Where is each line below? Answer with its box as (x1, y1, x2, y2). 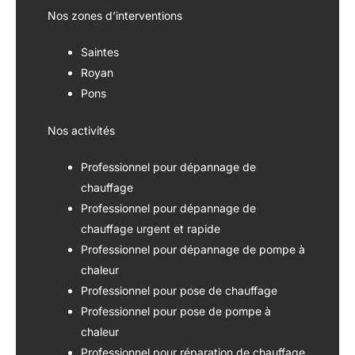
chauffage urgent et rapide (81, 221, 220, 235)
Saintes (81, 44, 119, 59)
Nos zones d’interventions (48, 8, 182, 22)
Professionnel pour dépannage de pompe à (81, 242, 305, 256)
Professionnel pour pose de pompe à (81, 303, 271, 318)
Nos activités (48, 123, 115, 137)
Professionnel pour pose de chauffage (81, 283, 277, 297)
